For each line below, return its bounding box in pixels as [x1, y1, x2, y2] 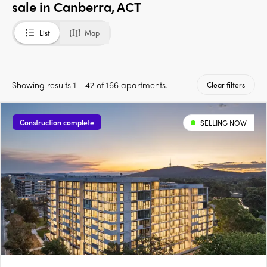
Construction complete [20, 117, 94, 128]
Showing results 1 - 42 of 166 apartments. [12, 79, 167, 91]
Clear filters [207, 79, 245, 91]
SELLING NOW [200, 117, 247, 129]
